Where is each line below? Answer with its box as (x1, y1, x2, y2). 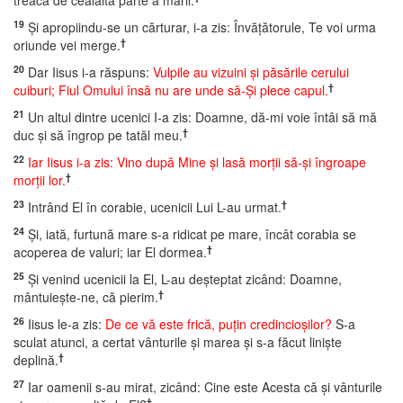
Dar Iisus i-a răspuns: (24, 63, 153, 81)
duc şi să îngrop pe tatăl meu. (13, 126, 183, 144)
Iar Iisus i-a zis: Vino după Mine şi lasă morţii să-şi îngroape (28, 153, 366, 171)
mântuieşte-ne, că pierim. (13, 288, 158, 306)
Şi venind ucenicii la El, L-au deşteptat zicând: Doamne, (24, 270, 342, 288)
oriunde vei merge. (13, 36, 121, 54)
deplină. (13, 351, 58, 369)
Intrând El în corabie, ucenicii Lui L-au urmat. (24, 198, 282, 216)
